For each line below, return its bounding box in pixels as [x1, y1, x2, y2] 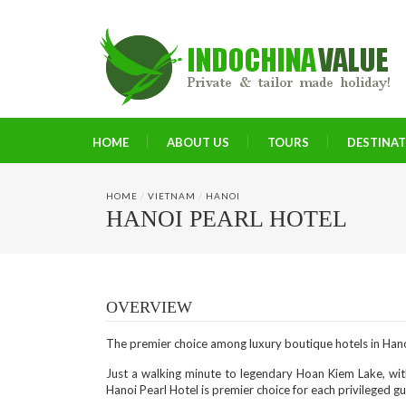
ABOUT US [167, 135, 229, 150]
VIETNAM [148, 190, 196, 201]
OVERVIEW [106, 298, 192, 316]
